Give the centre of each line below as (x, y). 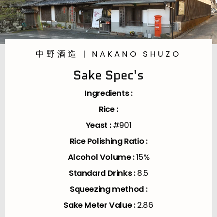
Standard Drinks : (103, 173)
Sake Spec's (108, 75)
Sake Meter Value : (101, 205)
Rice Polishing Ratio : (108, 141)
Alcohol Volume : (102, 157)
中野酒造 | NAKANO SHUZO (108, 54)
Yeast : (99, 125)
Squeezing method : (108, 189)
